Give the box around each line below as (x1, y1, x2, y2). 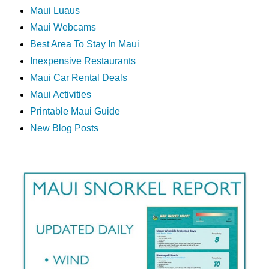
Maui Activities (29, 89, 91, 100)
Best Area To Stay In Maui (29, 38, 139, 49)
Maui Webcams (29, 22, 96, 32)
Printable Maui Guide (29, 106, 120, 116)
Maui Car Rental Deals (29, 72, 127, 83)
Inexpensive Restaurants (29, 55, 136, 66)
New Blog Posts (29, 122, 98, 133)
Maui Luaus (29, 5, 80, 16)
